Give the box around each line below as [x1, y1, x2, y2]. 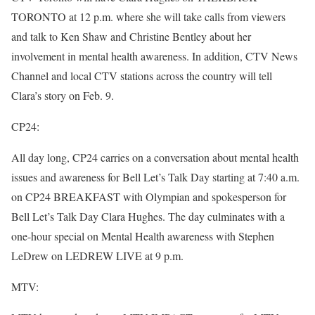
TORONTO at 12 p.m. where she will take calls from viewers [11, 9, 285, 24]
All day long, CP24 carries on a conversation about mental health [11, 150, 299, 165]
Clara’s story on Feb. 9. [11, 88, 114, 103]
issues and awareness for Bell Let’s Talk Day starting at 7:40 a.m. [11, 169, 300, 184]
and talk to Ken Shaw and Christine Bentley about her [11, 29, 251, 44]
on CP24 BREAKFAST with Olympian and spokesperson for [11, 189, 286, 204]
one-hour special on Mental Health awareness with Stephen [11, 229, 274, 243]
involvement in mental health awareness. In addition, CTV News [11, 49, 297, 63]
